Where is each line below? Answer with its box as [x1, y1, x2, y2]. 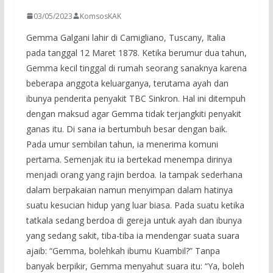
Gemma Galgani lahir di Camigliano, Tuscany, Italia [26, 31, 225, 43]
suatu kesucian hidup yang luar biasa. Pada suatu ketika [26, 199, 244, 211]
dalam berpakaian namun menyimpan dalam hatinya [26, 183, 233, 196]
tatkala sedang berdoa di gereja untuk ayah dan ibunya [26, 214, 242, 226]
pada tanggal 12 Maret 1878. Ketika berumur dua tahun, [26, 46, 247, 58]
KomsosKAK [79, 10, 121, 21]
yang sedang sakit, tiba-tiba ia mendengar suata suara [26, 229, 239, 241]
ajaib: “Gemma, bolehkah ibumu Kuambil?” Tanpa [26, 244, 220, 257]
